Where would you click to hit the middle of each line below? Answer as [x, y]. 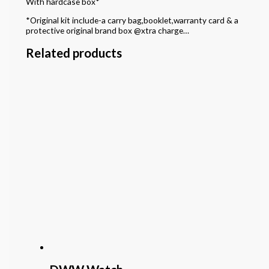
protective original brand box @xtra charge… [107, 30]
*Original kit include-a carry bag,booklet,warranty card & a [132, 20]
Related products [74, 53]
